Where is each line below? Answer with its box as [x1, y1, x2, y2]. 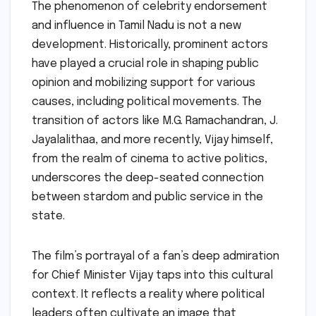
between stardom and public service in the [32, 190, 263, 203]
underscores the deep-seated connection [32, 171, 264, 184]
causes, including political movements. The [32, 95, 262, 108]
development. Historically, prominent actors [32, 38, 268, 51]
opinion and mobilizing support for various [32, 76, 255, 89]
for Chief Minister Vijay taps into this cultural [32, 269, 273, 281]
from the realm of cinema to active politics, [32, 152, 267, 165]
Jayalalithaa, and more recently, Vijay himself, [32, 133, 273, 146]
